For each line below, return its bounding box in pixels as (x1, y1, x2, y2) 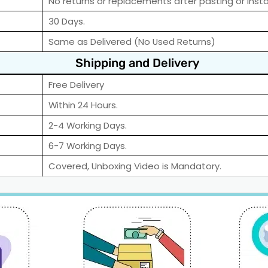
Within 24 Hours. (48, 99, 118, 112)
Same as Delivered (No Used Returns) (48, 35, 215, 48)
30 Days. (48, 15, 85, 28)
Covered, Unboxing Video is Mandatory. (48, 160, 221, 173)
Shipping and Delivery (75, 56, 199, 71)
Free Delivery (48, 78, 104, 92)
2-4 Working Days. (48, 119, 127, 132)
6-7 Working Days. (48, 139, 127, 153)
